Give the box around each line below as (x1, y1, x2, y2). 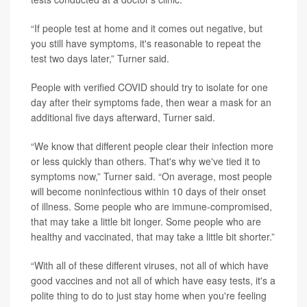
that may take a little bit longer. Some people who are (31, 214, 261, 228)
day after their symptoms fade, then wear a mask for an (31, 95, 271, 109)
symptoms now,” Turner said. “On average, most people (31, 169, 272, 183)
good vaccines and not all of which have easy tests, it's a (31, 273, 275, 287)
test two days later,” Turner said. (31, 51, 169, 65)
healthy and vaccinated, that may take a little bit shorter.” (31, 230, 275, 243)
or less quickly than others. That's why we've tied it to (31, 154, 260, 168)
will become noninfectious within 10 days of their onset (31, 184, 266, 198)
